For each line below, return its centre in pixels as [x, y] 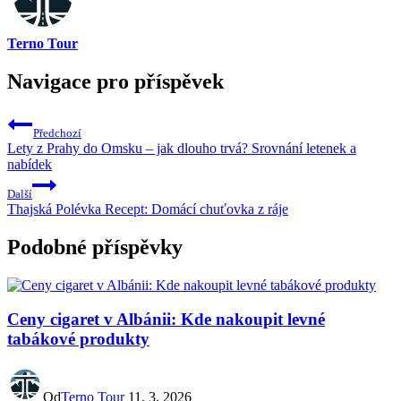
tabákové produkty [78, 339]
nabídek [30, 164]
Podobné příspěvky [95, 247]
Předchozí [57, 132]
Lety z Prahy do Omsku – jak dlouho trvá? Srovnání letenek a [182, 148]
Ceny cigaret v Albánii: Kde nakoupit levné [166, 320]
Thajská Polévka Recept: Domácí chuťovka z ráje [148, 209]
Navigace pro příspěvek [115, 81]
